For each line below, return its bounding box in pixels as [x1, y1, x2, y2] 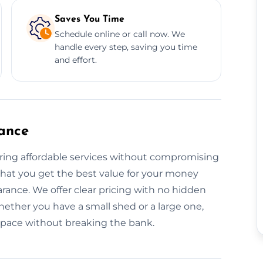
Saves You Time [54, 14, 124, 24]
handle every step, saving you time [54, 41, 197, 52]
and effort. [54, 54, 97, 65]
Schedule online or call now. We [54, 28, 185, 39]
